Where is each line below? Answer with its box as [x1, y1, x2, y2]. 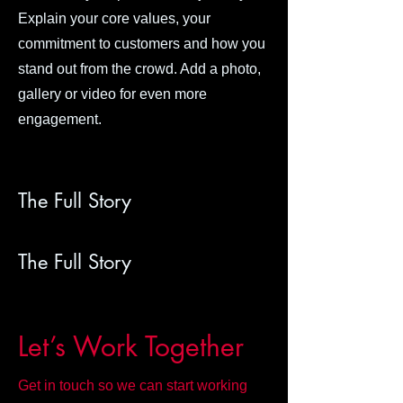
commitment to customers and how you [18, 36, 265, 51]
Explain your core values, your [18, 11, 210, 26]
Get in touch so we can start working [18, 378, 247, 393]
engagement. [18, 112, 102, 127]
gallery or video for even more [18, 86, 207, 102]
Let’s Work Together [18, 328, 244, 364]
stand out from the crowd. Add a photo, [18, 61, 261, 76]
